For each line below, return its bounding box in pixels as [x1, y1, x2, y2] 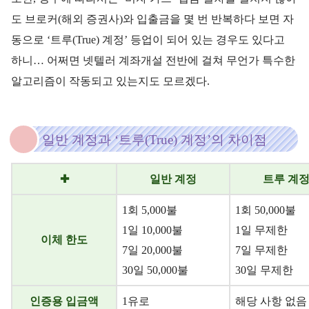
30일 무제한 [235, 264, 293, 277]
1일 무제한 [235, 224, 288, 237]
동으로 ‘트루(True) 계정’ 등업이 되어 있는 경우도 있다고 [11, 34, 285, 46]
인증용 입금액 [30, 295, 99, 308]
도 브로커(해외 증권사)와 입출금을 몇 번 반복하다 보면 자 [11, 13, 294, 26]
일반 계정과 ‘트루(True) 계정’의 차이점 [42, 132, 267, 148]
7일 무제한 [235, 244, 288, 257]
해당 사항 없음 [235, 295, 307, 308]
